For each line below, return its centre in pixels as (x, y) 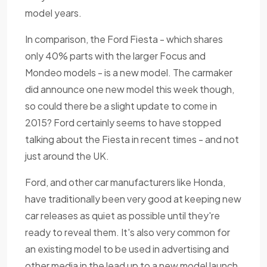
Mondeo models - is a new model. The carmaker (129, 73)
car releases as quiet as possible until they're (122, 216)
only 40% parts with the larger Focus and (115, 56)
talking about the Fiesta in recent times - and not (132, 139)
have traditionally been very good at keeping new (133, 199)
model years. (53, 13)
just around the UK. (67, 156)
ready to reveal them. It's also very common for (128, 232)
